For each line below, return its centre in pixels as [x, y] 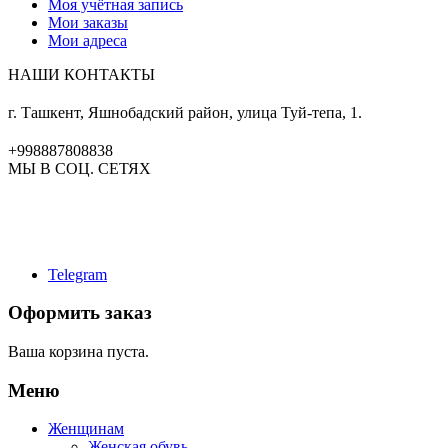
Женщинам [86, 429]
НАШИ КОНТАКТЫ [81, 74]
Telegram [77, 274]
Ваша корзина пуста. [78, 351]
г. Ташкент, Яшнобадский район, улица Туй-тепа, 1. [185, 112]
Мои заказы [88, 22]
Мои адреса [87, 40]
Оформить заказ [80, 313]
